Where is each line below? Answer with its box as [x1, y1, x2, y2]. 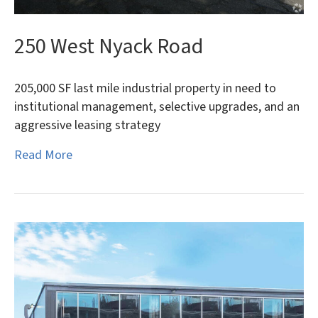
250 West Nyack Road [14, 31, 203, 62]
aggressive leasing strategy [14, 116, 160, 135]
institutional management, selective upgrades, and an [14, 98, 300, 116]
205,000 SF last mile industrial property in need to [14, 79, 276, 98]
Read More [14, 146, 72, 165]
